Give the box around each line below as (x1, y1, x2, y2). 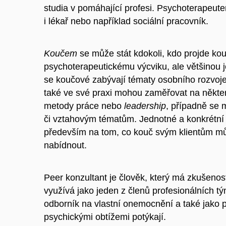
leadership (124, 100, 166, 111)
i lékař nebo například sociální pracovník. (44, 16, 208, 26)
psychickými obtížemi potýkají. (44, 211, 166, 222)
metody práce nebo (44, 100, 124, 111)
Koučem (44, 48, 77, 59)
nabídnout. (44, 140, 87, 150)
